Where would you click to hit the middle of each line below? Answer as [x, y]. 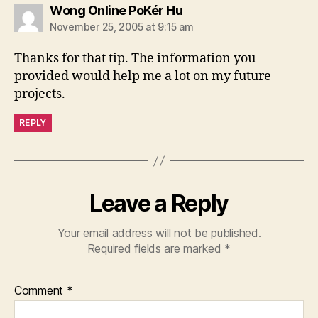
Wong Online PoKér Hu [116, 11]
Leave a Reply [159, 204]
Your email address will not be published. [159, 233]
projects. [40, 94]
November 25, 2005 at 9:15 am [122, 27]
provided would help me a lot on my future [143, 77]
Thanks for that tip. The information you [135, 59]
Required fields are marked [156, 249]
